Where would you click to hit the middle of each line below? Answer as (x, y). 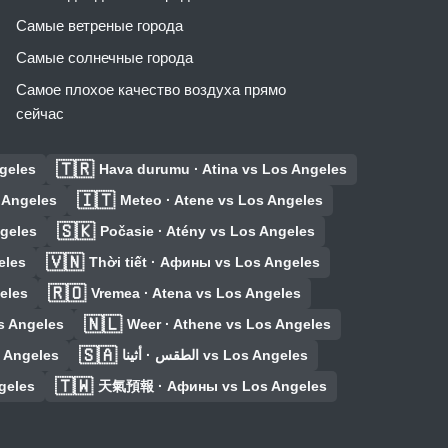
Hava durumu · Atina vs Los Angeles (223, 169)
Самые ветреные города (99, 26)
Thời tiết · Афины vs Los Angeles (204, 262)
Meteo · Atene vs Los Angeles (221, 200)
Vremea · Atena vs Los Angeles (195, 293)
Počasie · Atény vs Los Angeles (207, 231)
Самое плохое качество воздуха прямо (151, 90)
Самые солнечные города (104, 58)
